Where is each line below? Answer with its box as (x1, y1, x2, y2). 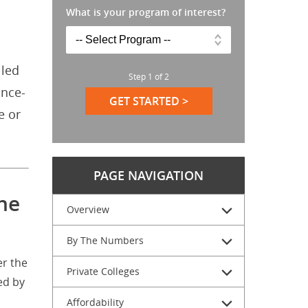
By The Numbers (67, 234, 144, 247)
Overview (67, 203, 109, 216)
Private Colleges (67, 265, 140, 278)
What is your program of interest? (66, 5, 225, 19)
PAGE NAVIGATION (93, 167, 203, 184)
